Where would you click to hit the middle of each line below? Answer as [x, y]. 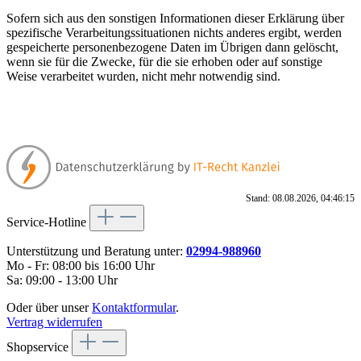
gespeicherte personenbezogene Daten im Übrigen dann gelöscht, [172, 47]
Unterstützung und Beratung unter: [96, 251]
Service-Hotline [48, 222]
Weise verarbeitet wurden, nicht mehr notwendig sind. [143, 76]
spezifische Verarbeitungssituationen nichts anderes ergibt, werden [174, 32]
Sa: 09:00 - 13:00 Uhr [62, 280]
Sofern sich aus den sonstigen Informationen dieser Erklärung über [175, 18]
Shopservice [39, 346]
